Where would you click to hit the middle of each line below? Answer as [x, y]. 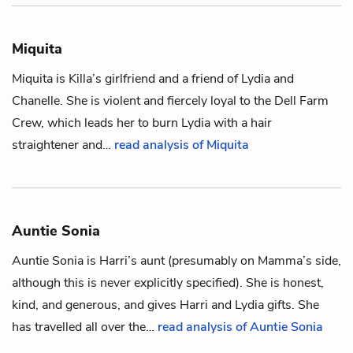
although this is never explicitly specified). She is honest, [168, 282]
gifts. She [292, 305]
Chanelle [36, 100]
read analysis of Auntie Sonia [240, 327]
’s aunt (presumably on [193, 260]
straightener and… [63, 145]
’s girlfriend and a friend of [167, 78]
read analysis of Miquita [182, 145]
